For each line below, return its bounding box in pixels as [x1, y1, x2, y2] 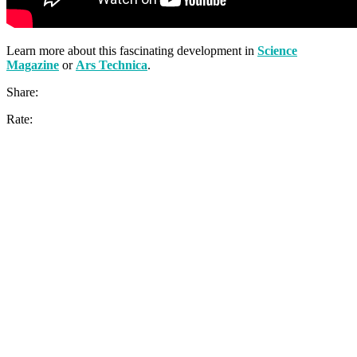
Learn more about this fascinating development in [6, 44, 257, 58]
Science [257, 44, 297, 58]
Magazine [6, 58, 59, 73]
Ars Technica [76, 58, 147, 73]
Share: [6, 85, 38, 100]
